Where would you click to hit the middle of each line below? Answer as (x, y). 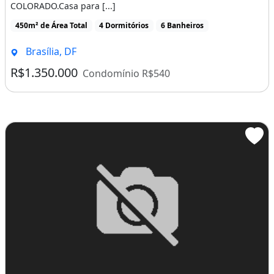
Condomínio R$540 (126, 74)
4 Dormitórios (124, 26)
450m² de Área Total (51, 26)
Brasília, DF (50, 52)
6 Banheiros (182, 26)
